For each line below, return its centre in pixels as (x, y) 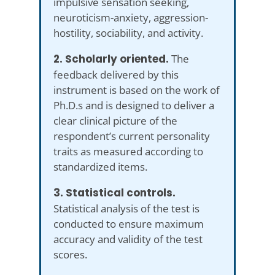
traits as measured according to (128, 151)
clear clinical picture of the (115, 120)
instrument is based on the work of (137, 90)
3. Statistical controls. (114, 192)
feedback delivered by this (116, 74)
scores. (70, 254)
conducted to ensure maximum (129, 223)
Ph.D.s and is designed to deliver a (134, 105)
